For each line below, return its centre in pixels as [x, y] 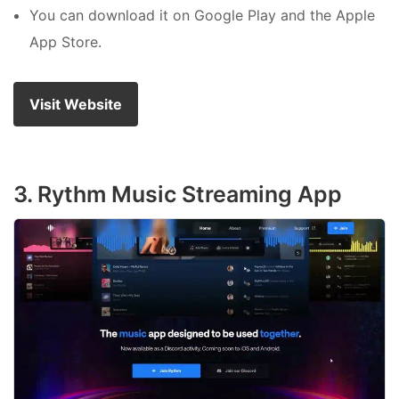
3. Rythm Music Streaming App [178, 194]
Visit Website [76, 104]
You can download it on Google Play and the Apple [202, 15]
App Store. [65, 41]
